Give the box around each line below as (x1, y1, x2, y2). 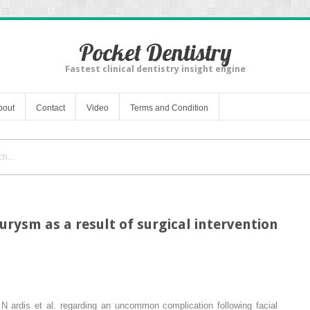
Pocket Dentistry (78, 37, 232, 67)
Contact (36, 102, 65, 113)
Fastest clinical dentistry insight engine (64, 64, 246, 74)
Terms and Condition (130, 102, 208, 113)
